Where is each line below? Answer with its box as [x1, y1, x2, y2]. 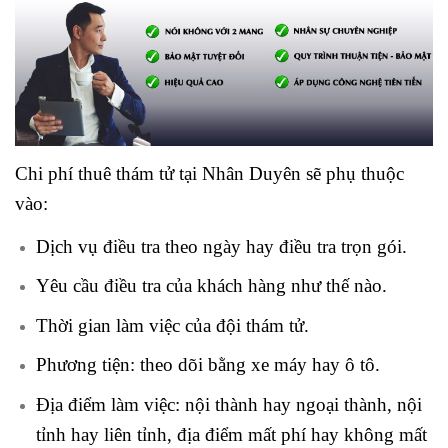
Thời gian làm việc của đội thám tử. [35, 314, 309, 336]
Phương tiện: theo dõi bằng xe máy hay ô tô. [35, 354, 380, 376]
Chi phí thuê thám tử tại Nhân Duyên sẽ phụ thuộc [15, 162, 404, 184]
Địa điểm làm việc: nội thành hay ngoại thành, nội [35, 393, 422, 415]
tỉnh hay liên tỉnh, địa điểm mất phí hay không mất [35, 423, 427, 445]
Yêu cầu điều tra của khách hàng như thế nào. [35, 275, 387, 297]
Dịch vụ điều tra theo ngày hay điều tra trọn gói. [35, 235, 407, 257]
